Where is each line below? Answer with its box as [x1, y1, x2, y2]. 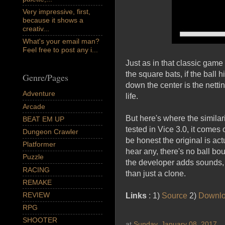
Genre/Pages [23, 71, 68, 83]
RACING [23, 165, 50, 174]
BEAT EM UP [23, 115, 64, 123]
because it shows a [23, 16, 83, 25]
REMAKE [23, 178, 52, 186]
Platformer [23, 140, 56, 149]
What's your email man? [23, 37, 99, 46]
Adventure [23, 89, 55, 98]
